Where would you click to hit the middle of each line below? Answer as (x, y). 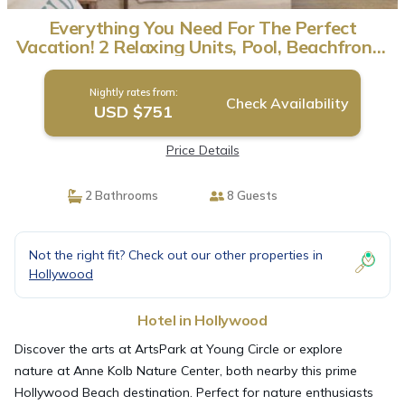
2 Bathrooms (120, 195)
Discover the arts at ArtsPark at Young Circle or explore (179, 349)
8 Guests (251, 195)
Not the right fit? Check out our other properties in (176, 255)
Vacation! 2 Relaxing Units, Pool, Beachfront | (202, 47)
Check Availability (287, 103)
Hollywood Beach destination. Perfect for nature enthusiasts (194, 392)
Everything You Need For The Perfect (202, 28)
